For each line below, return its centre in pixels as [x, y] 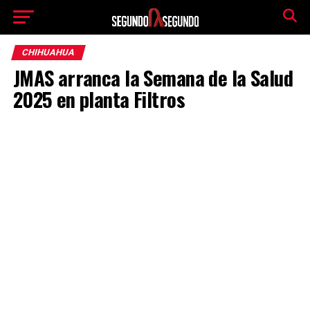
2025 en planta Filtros [99, 99]
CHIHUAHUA [48, 52]
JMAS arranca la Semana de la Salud [153, 77]
